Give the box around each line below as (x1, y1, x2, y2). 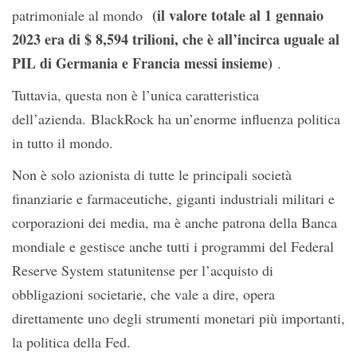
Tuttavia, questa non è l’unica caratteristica (12, 85, 259, 104)
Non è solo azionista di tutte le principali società (12, 165, 292, 184)
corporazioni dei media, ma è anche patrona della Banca (12, 213, 337, 232)
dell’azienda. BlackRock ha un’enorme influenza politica (12, 109, 340, 128)
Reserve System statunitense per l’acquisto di (12, 261, 273, 280)
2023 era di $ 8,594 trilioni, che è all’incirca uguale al (12, 29, 339, 49)
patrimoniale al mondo (12, 6, 152, 25)
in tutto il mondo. (12, 133, 113, 152)
